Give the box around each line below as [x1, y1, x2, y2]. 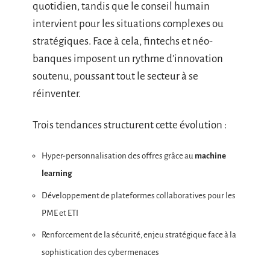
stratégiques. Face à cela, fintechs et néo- [33, 36, 213, 48]
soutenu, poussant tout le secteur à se [33, 71, 198, 83]
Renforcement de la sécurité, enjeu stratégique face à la [42, 230, 236, 240]
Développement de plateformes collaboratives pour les [42, 190, 236, 200]
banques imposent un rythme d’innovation [33, 53, 223, 65]
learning [42, 169, 72, 178]
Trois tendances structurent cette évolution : [33, 119, 227, 131]
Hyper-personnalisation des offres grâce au [42, 151, 195, 161]
